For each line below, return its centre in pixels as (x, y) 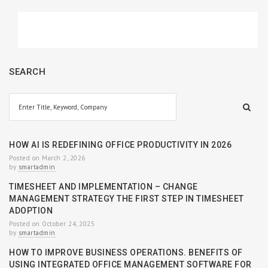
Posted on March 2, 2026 (47, 158)
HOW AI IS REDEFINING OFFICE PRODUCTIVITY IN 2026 (120, 144)
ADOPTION (31, 210)
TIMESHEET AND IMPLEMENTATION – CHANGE (103, 186)
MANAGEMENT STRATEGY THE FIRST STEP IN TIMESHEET (127, 198)
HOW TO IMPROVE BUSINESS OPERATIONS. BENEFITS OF (126, 252)
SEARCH (27, 71)
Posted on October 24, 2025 (52, 223)
